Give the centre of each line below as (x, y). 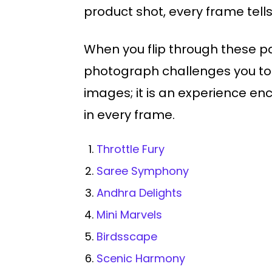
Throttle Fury (131, 149)
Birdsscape (127, 237)
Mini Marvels (129, 215)
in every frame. (129, 115)
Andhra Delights (139, 193)
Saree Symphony (143, 171)
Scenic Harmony (141, 259)
